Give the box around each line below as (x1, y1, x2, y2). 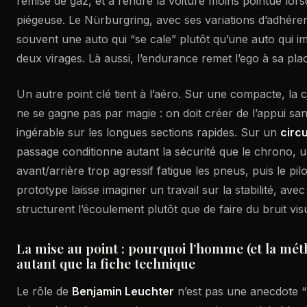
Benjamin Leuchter (72, 284, 174, 298)
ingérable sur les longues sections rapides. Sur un (16, 125, 280, 139)
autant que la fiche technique (16, 254, 195, 272)
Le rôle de (16, 284, 72, 298)
